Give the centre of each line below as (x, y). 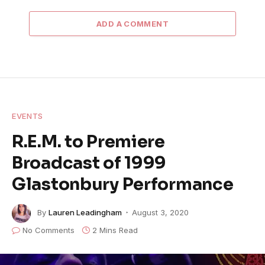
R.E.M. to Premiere (88, 141)
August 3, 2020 (160, 213)
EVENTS (28, 116)
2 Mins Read (115, 230)
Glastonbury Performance (123, 184)
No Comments (49, 230)
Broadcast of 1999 (89, 162)
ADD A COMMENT (132, 23)
